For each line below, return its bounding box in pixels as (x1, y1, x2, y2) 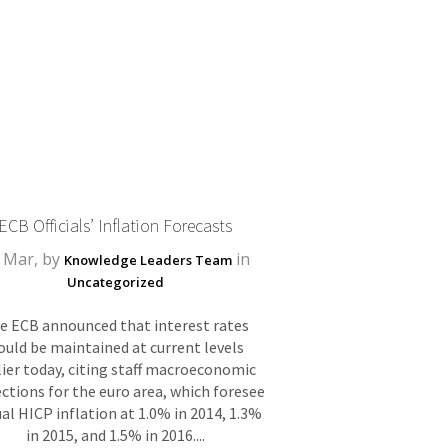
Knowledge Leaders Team (63, 251, 232, 270)
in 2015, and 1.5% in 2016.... (25, 425, 205, 446)
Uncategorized (66, 273, 164, 292)
